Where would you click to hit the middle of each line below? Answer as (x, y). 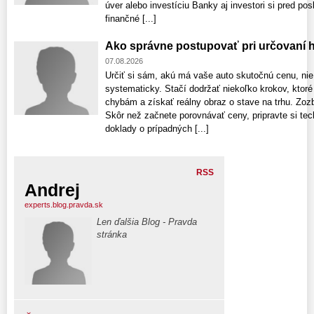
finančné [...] (131, 19)
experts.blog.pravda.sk (64, 205)
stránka (112, 235)
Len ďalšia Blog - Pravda (147, 222)
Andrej (52, 190)
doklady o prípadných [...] (157, 129)
